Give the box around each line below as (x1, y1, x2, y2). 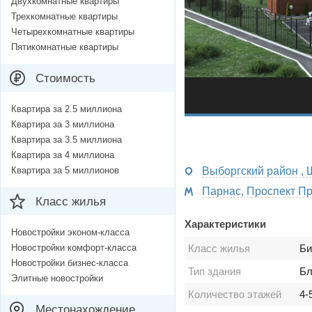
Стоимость (36, 72, 95, 86)
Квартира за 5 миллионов (11, 165, 119, 176)
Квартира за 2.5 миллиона (11, 104, 122, 115)
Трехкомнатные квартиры (11, 11, 118, 22)
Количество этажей (188, 288, 281, 301)
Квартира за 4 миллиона (11, 150, 114, 161)
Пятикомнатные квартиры (11, 42, 118, 53)
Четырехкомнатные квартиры (11, 26, 134, 38)
